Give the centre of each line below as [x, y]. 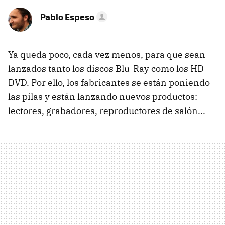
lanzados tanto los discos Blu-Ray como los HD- [108, 69]
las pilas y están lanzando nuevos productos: [103, 97]
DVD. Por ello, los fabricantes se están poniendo [109, 83]
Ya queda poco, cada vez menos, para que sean [107, 54]
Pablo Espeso [67, 17]
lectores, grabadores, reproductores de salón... [107, 111]
